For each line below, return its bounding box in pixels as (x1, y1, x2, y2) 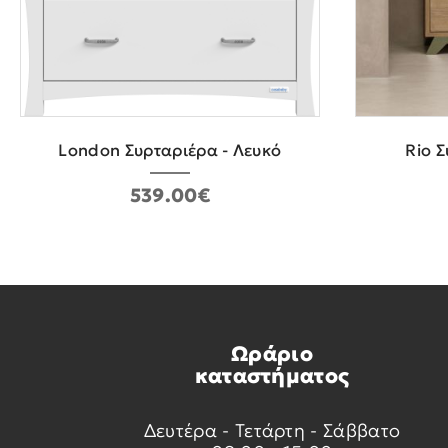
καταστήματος (194, 363, 350, 390)
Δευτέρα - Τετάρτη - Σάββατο (143, 419, 401, 443)
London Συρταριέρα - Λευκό (58, 140, 282, 162)
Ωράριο (231, 341, 313, 368)
